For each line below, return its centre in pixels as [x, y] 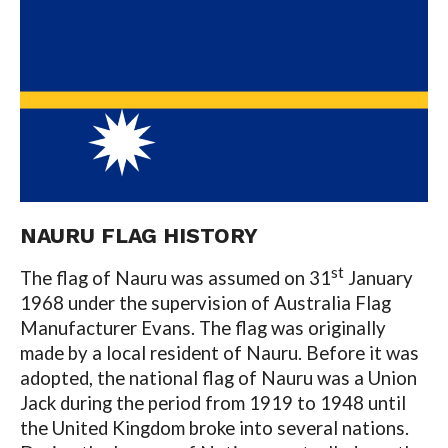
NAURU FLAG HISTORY [138, 236]
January [378, 277]
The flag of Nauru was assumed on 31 [175, 277]
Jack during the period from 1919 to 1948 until [212, 402]
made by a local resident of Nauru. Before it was [219, 352]
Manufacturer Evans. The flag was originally [202, 327]
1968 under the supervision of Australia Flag [205, 302]
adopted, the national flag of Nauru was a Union [218, 377]
